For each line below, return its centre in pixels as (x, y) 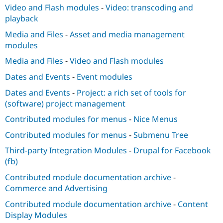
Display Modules (36, 215)
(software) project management (65, 103)
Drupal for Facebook (172, 151)
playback (22, 19)
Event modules (105, 76)
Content (193, 204)
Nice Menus (156, 119)
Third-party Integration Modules (66, 151)
